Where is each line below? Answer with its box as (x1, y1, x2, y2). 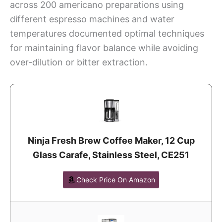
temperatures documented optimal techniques (10, 28, 204, 39)
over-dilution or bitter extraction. (10, 56, 148, 67)
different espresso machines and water (10, 13, 174, 24)
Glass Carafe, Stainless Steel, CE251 (33, 149, 189, 160)
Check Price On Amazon (76, 175, 155, 184)
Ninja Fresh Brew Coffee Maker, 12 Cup (27, 135, 195, 146)
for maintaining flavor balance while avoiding (10, 42, 198, 53)
